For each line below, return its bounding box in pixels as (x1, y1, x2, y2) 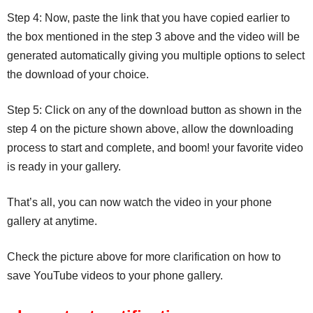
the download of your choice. (7, 68, 149, 80)
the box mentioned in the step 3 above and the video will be (7, 30, 300, 43)
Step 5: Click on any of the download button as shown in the (7, 103, 302, 116)
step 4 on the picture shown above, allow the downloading (7, 122, 293, 135)
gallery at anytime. (7, 214, 97, 227)
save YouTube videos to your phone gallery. (7, 269, 223, 282)
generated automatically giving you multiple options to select (7, 49, 305, 61)
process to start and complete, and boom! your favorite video (7, 141, 303, 154)
